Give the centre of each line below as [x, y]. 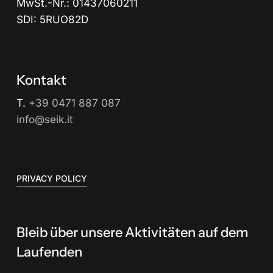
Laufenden [49, 252]
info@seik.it [44, 119]
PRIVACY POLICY [51, 179]
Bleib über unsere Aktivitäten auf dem [132, 233]
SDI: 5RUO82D [52, 19]
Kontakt [41, 80]
